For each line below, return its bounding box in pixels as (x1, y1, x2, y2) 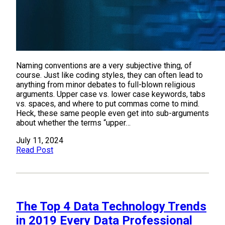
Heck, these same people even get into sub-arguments (16, 108, 209, 118)
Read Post (16, 145, 53, 155)
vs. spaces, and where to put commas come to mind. (16, 98, 199, 108)
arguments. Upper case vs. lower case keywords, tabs (16, 89, 205, 99)
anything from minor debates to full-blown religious (16, 79, 195, 89)
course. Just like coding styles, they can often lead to (16, 70, 203, 80)
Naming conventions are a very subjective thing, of (16, 60, 192, 70)
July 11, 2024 (16, 135, 63, 145)
